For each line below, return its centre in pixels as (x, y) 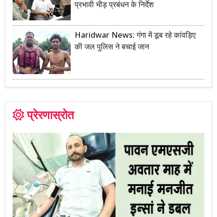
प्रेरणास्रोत (51, 116)
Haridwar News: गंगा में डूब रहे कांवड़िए (135, 36)
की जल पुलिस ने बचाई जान (112, 48)
